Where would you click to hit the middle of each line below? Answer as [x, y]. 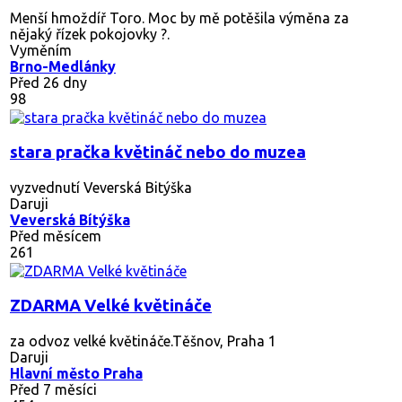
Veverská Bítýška [70, 219]
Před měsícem [56, 236]
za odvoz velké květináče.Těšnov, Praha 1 [143, 341]
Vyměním [41, 50]
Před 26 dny [48, 82]
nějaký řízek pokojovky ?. [90, 34]
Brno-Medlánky [63, 66]
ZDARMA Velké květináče [111, 305]
